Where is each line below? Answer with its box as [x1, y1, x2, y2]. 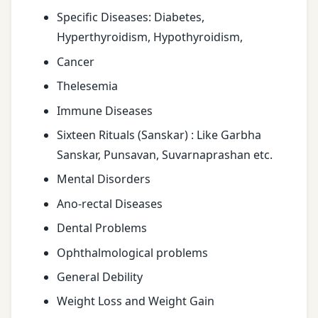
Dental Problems [57, 220, 147, 236]
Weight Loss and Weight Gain [57, 293, 214, 309]
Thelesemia [57, 78, 118, 94]
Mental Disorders [57, 171, 150, 187]
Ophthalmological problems [57, 244, 208, 261]
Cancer [57, 53, 94, 70]
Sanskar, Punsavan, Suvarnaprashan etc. [57, 147, 273, 163]
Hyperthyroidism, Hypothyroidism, [57, 29, 243, 45]
